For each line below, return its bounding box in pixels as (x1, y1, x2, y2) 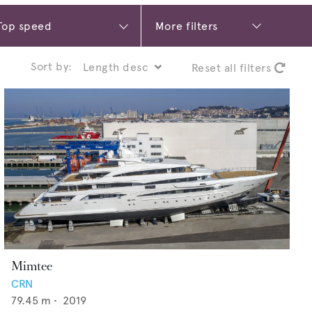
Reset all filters (191, 61, 274, 75)
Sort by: (31, 60, 72, 74)
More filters (155, 19, 218, 33)
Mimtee (11, 258, 52, 275)
